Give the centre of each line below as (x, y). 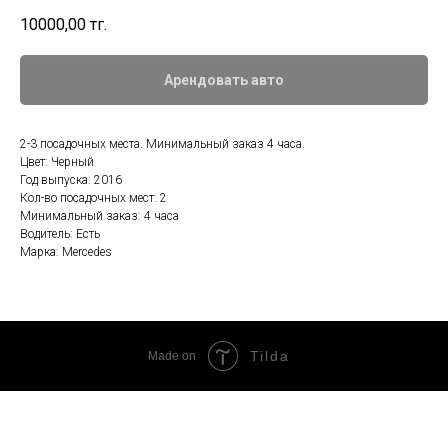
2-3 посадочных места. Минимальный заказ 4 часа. (162, 144)
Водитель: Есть (60, 234)
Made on (172, 356)
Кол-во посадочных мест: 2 (93, 198)
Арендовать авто (224, 80)
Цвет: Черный (57, 162)
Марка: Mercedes (66, 252)
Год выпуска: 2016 (71, 180)
